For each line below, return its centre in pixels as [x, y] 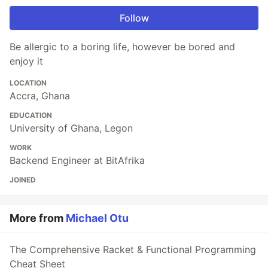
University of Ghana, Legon [71, 128]
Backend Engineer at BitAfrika [77, 161]
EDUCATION [31, 115]
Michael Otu [97, 218]
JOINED [23, 180]
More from [38, 218]
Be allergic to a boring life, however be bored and [122, 47]
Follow [134, 18]
